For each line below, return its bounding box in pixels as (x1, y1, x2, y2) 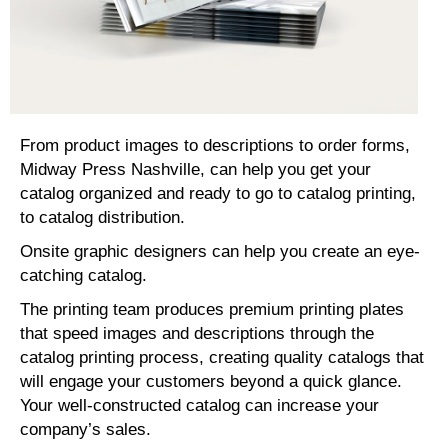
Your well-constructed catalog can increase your (20, 396, 379, 415)
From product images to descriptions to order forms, (20, 136, 410, 155)
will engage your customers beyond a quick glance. (20, 372, 402, 391)
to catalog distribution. (20, 208, 185, 227)
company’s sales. (20, 420, 151, 439)
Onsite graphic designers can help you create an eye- (20, 242, 420, 261)
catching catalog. (20, 266, 147, 285)
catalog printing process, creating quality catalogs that (20, 348, 424, 367)
